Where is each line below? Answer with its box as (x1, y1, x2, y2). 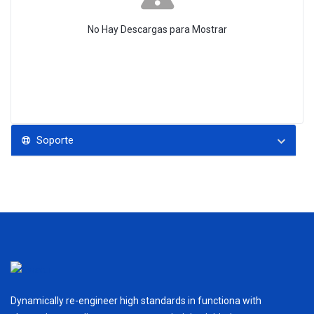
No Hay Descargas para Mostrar (87, 23, 227, 35)
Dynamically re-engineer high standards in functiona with (11, 295, 261, 306)
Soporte (31, 134, 74, 146)
